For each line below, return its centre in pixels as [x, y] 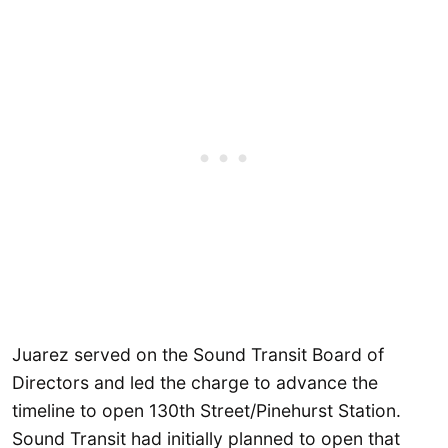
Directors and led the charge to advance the [195, 383]
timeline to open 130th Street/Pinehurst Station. [206, 411]
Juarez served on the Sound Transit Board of [198, 355]
